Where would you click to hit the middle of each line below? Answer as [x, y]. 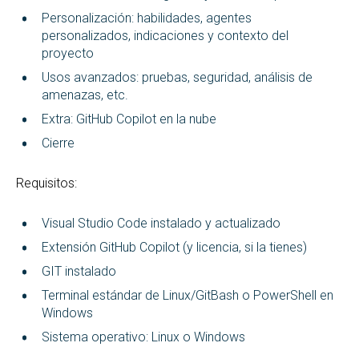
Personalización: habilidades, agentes [147, 18]
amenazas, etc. [85, 95]
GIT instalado [79, 271]
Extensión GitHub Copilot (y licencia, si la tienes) [174, 247]
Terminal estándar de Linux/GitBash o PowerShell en [188, 295]
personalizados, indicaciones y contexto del [165, 35]
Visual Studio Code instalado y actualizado [161, 223]
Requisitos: [46, 183]
